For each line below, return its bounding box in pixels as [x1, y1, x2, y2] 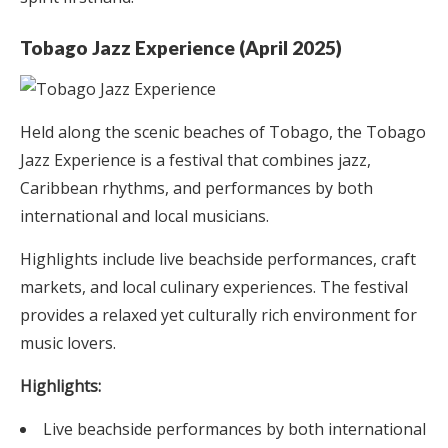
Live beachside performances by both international [43, 417, 426, 440]
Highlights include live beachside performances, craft [20, 247, 416, 270]
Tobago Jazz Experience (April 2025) [20, 35, 342, 59]
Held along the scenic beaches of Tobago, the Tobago [20, 120, 426, 143]
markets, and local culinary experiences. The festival [20, 275, 408, 298]
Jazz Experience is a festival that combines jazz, [20, 148, 371, 171]
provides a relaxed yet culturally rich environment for [20, 303, 417, 326]
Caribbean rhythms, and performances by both [20, 176, 373, 199]
